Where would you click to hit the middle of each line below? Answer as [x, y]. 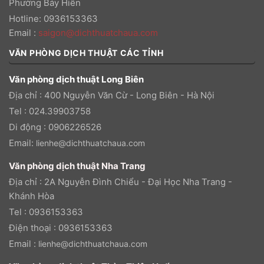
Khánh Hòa [32, 196]
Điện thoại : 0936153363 [61, 227]
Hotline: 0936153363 [53, 18]
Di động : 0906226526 [55, 127]
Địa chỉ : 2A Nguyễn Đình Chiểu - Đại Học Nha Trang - [121, 181]
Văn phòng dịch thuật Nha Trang [77, 166]
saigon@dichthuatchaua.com [98, 32]
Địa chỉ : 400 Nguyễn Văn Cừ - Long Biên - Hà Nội [112, 95]
